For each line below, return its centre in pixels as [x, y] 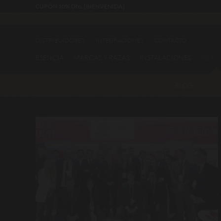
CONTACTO [170, 40]
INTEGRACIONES [119, 40]
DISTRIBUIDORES [60, 40]
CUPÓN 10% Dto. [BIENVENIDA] [80, 6]
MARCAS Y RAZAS [102, 57]
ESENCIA [50, 57]
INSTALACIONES [166, 57]
